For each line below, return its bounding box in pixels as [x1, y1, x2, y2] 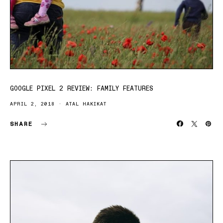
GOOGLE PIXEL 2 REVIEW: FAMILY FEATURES [10, 85, 153, 92]
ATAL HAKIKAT [66, 101, 107, 107]
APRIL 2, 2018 [10, 101, 55, 107]
